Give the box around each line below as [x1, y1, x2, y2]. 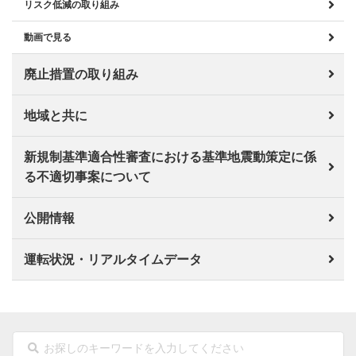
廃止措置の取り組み [24, 67, 138, 81]
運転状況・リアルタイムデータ [24, 252, 202, 266]
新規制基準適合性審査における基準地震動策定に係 [24, 149, 316, 164]
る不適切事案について [24, 169, 151, 184]
